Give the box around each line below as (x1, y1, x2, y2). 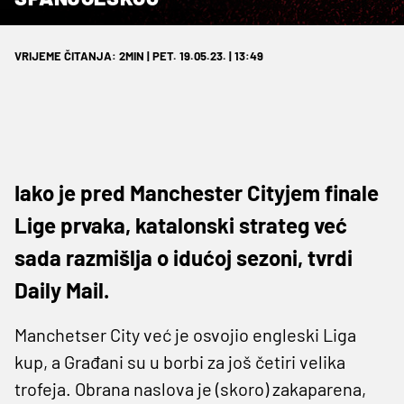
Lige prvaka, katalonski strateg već (14, 211, 347, 238)
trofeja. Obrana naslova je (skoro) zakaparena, (14, 377, 366, 399)
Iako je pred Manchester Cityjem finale (14, 179, 379, 206)
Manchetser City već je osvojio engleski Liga (14, 323, 356, 345)
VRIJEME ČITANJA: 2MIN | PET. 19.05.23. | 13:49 (14, 48, 263, 63)
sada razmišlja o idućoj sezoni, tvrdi (14, 243, 353, 271)
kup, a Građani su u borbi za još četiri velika (14, 350, 345, 372)
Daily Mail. (14, 276, 109, 303)
